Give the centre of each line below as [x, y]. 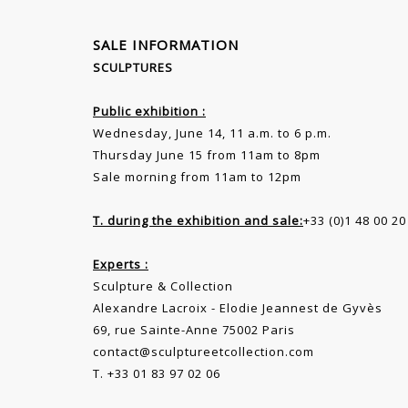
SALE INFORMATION [166, 45]
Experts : [121, 265]
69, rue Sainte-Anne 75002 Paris [194, 330]
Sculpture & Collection [163, 286]
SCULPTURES [133, 68]
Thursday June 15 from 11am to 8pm [207, 155]
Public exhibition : [149, 112]
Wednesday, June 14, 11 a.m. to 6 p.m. [212, 133]
